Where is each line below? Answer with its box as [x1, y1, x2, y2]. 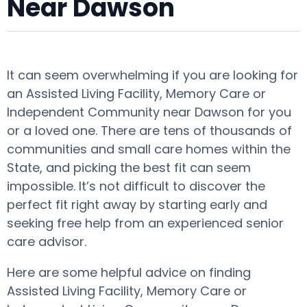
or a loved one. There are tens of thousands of [7, 122, 292, 139]
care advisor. [7, 233, 86, 250]
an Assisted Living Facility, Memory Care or [7, 85, 266, 102]
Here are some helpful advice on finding [7, 264, 251, 281]
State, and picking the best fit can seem [7, 159, 251, 176]
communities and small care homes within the [7, 140, 291, 158]
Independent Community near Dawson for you [7, 103, 291, 121]
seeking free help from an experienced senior [7, 214, 284, 232]
